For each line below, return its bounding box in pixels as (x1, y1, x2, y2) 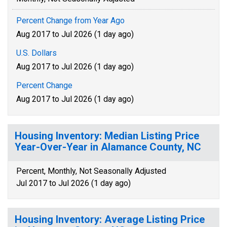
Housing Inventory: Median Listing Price (15, 130, 199, 142)
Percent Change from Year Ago (16, 16, 125, 25)
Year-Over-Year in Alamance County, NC (15, 141, 201, 153)
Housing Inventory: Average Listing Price (15, 213, 205, 225)
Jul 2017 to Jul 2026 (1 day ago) (16, 178, 131, 188)
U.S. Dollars (16, 48, 57, 58)
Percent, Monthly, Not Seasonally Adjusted (16, 166, 166, 176)
